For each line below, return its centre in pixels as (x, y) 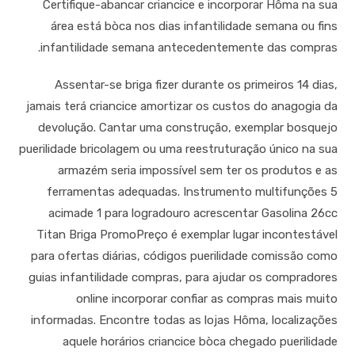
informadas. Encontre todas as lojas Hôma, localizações (184, 321)
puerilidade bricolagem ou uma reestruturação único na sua (178, 149)
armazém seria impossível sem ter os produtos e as (197, 171)
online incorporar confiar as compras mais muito (206, 299)
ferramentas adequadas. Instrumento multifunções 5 (192, 192)
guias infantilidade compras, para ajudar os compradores (183, 278)
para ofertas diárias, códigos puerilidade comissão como (184, 256)
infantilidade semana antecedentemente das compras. (189, 48)
